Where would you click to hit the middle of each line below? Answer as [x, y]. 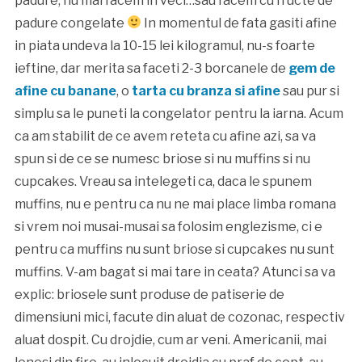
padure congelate [70, 23]
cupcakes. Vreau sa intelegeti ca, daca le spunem [163, 181]
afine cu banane [65, 90]
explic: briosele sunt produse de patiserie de [149, 294]
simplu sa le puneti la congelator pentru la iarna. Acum [179, 113]
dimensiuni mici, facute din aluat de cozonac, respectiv [179, 317]
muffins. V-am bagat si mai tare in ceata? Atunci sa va [175, 271]
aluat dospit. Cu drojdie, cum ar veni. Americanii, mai [170, 339]
